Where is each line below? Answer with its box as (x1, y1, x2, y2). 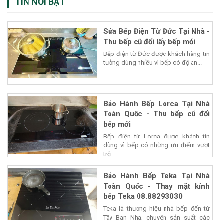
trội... (103, 150, 116, 158)
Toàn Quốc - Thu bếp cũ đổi (103, 109, 210, 118)
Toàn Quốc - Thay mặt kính (103, 181, 210, 191)
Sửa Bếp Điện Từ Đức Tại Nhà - (103, 27, 210, 36)
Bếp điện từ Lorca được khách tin (103, 132, 210, 140)
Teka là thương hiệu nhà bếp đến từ (103, 204, 210, 212)
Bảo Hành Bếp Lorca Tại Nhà (103, 99, 210, 108)
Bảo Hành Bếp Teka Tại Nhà (103, 171, 210, 180)
